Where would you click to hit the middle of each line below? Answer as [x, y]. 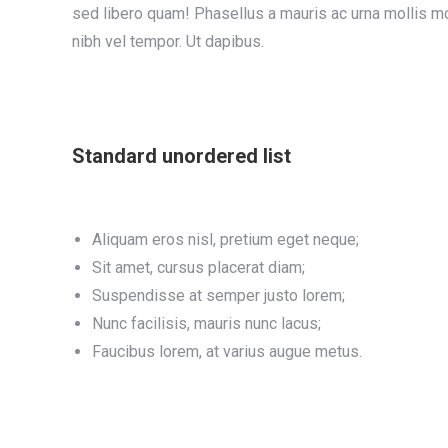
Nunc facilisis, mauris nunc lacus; [206, 323]
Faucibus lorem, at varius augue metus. [227, 351]
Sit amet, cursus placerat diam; [198, 267]
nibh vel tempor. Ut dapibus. [168, 41]
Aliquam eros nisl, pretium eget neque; [225, 239]
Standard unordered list [181, 156]
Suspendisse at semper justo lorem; [218, 295]
